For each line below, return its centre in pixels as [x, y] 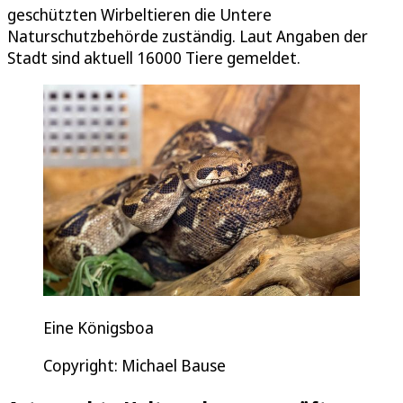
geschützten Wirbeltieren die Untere [139, 15]
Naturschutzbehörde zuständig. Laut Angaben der [188, 36]
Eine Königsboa [99, 327]
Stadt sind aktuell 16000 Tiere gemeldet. [154, 58]
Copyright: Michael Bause [134, 365]
